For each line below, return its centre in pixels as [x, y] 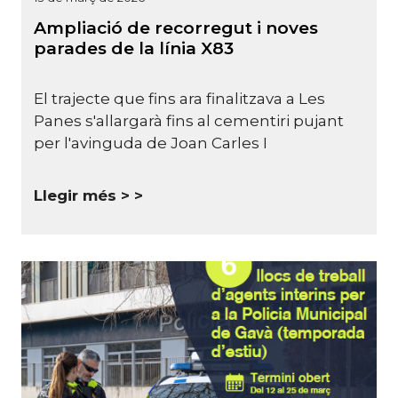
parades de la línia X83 [134, 49]
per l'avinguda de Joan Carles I [151, 143]
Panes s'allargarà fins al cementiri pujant [189, 120]
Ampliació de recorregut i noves [176, 28]
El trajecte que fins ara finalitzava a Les [179, 98]
